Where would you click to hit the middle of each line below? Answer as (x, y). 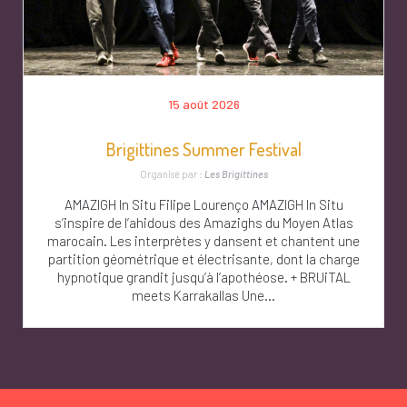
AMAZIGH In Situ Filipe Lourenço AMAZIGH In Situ (203, 204)
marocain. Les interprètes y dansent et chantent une (203, 240)
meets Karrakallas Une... (203, 295)
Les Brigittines (236, 174)
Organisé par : (172, 174)
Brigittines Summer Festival (203, 149)
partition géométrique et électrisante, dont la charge (203, 258)
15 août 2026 (203, 104)
